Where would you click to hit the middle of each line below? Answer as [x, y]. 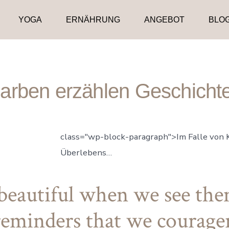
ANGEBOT [164, 20]
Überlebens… [86, 152]
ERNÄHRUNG [93, 20]
